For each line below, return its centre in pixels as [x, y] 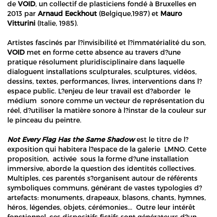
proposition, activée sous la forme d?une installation [98, 158]
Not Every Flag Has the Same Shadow [71, 139]
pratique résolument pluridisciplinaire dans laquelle [96, 62]
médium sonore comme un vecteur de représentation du [106, 100]
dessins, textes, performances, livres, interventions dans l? [105, 81]
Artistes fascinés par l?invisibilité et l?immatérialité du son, [107, 42]
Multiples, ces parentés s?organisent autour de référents [102, 178]
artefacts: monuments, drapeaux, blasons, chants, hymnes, [107, 197]
